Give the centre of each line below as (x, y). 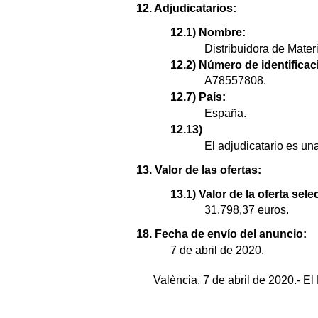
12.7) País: (198, 97)
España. (225, 114)
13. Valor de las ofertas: (199, 170)
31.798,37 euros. (247, 210)
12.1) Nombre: (208, 33)
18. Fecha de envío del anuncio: (221, 234)
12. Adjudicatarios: (186, 9)
